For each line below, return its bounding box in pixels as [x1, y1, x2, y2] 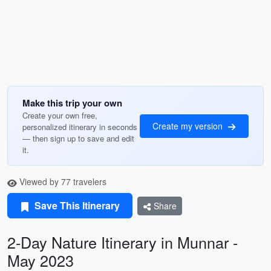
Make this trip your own [22, 96, 122, 109]
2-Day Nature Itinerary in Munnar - [7, 231, 238, 253]
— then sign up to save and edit [22, 132, 134, 144]
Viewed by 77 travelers [17, 175, 106, 188]
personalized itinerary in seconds [22, 121, 137, 132]
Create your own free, [22, 109, 97, 121]
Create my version [152, 119, 225, 132]
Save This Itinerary [32, 198, 120, 212]
